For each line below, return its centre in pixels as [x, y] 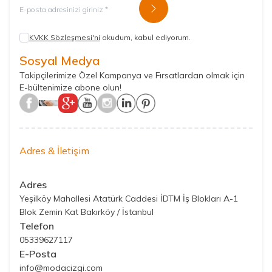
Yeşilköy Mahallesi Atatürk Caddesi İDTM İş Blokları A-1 [129, 199]
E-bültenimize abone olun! [70, 87]
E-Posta [38, 254]
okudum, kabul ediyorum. [145, 37]
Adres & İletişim [54, 151]
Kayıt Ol [168, 12]
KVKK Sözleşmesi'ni [65, 37]
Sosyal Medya [59, 60]
